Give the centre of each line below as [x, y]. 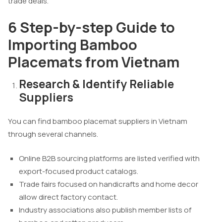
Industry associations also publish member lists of [105, 210]
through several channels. [53, 134]
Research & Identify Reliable [96, 83]
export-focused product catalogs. [79, 171]
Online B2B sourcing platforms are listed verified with [109, 158]
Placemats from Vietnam [94, 62]
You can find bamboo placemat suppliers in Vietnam [98, 121]
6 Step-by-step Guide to [91, 27]
